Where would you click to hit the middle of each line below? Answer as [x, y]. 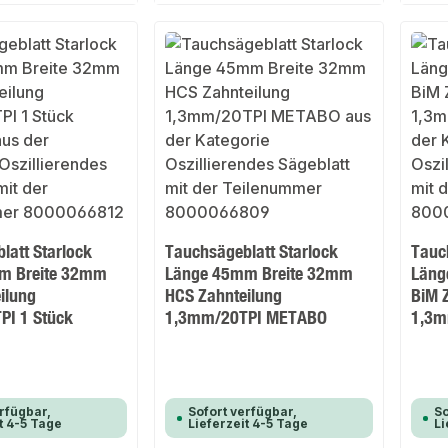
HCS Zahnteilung [224, 295]
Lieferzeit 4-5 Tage [248, 424]
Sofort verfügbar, [243, 412]
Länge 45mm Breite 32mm [259, 273]
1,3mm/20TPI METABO [246, 317]
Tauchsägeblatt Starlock [252, 251]
